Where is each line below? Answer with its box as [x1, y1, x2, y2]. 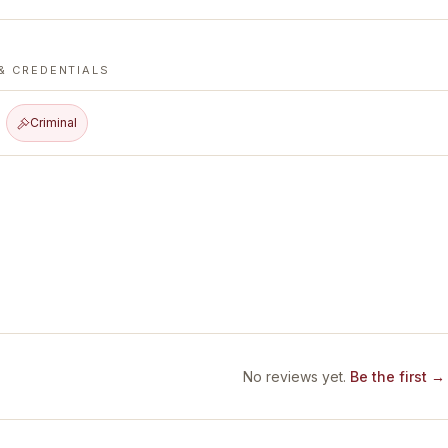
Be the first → [350, 368, 445, 385]
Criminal [30, 115, 77, 130]
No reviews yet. [243, 368, 346, 385]
